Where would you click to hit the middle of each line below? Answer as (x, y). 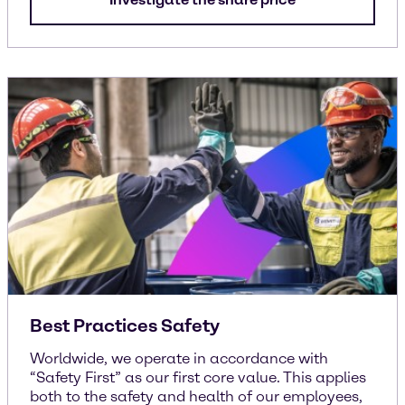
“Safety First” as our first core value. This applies (198, 377)
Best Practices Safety (125, 325)
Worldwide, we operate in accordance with (179, 358)
